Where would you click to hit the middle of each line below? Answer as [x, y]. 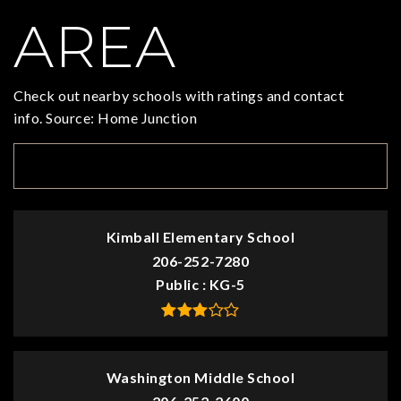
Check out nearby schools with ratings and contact [179, 96]
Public [179, 285]
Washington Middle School [200, 378]
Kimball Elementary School [200, 237]
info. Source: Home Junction [106, 118]
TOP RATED [79, 166]
